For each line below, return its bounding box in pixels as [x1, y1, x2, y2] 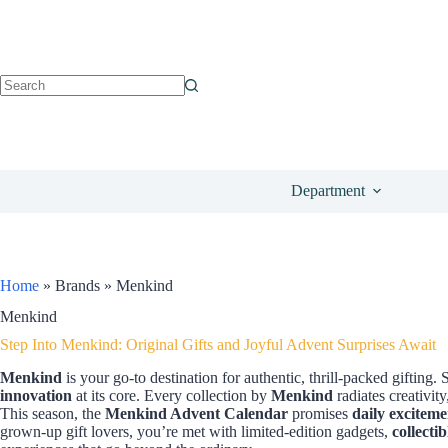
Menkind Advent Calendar [105, 404, 288, 422]
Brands [55, 277, 100, 294]
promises [288, 404, 352, 422]
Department [291, 182, 365, 199]
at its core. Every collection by [72, 386, 271, 404]
